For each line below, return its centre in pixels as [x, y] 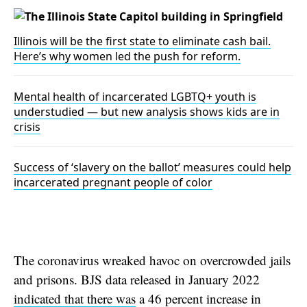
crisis [27, 126]
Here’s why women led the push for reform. [127, 56]
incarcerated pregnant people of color [113, 182]
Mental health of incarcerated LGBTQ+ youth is [135, 96]
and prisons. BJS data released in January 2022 [137, 279]
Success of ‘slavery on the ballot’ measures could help [152, 167]
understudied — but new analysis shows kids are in [147, 111]
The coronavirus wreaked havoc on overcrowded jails [152, 260]
